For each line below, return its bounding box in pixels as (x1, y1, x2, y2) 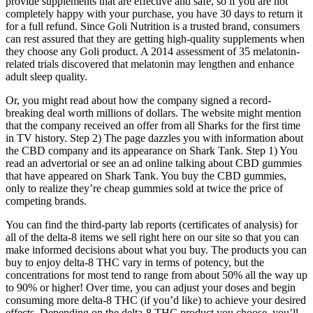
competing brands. (6, 195, 87, 208)
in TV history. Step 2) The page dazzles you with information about (6, 132, 303, 145)
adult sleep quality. (6, 71, 87, 83)
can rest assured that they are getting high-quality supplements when (6, 33, 305, 45)
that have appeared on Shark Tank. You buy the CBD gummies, (6, 170, 286, 182)
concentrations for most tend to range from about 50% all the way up (6, 269, 307, 282)
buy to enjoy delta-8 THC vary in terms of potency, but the (6, 256, 264, 269)
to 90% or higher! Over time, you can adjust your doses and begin (6, 282, 296, 294)
